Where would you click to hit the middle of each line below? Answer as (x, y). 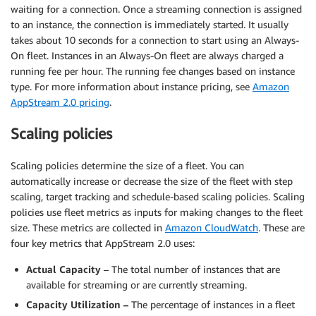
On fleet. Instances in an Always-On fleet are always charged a (147, 55)
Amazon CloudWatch (212, 227)
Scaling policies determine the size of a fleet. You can (127, 165)
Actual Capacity (63, 269)
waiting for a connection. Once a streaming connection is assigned (156, 8)
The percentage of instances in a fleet (213, 304)
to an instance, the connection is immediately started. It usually (150, 24)
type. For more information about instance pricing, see (132, 86)
